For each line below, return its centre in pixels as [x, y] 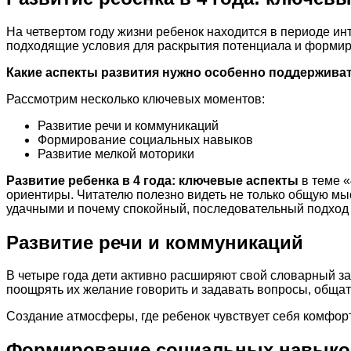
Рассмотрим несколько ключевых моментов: [136, 99]
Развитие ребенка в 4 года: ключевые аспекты [152, 180]
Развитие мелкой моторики [116, 154]
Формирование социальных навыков [145, 139]
